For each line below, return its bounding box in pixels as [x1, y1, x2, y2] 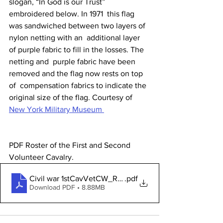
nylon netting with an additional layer [9, 33, 142, 42]
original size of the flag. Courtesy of [9, 93, 134, 102]
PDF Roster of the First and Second [9, 140, 132, 149]
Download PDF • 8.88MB [29, 183, 105, 192]
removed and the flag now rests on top [9, 69, 145, 78]
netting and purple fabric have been [9, 57, 137, 66]
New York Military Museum [9, 105, 104, 113]
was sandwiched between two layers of [9, 21, 147, 30]
